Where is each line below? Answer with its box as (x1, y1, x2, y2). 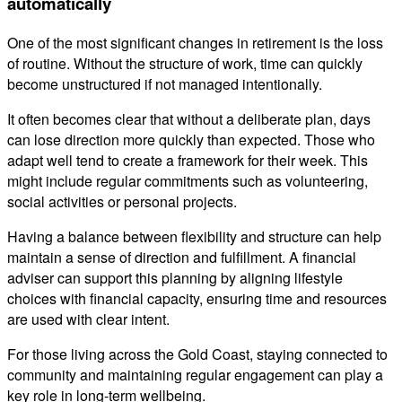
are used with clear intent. (7, 308, 170, 329)
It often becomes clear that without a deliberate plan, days (7, 108, 371, 129)
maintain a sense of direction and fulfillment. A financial (7, 246, 356, 267)
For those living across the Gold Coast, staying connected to (7, 343, 388, 364)
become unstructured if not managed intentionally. (7, 73, 322, 94)
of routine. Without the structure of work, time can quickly (7, 52, 363, 74)
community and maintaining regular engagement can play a (7, 363, 383, 385)
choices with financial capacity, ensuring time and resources (7, 287, 387, 309)
